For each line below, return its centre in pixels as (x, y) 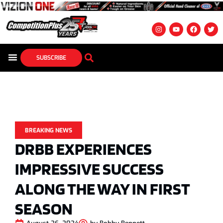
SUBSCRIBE (51, 58)
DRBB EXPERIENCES (83, 149)
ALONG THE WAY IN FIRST (102, 189)
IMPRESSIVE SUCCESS (89, 169)
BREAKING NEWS (49, 131)
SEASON (44, 209)
